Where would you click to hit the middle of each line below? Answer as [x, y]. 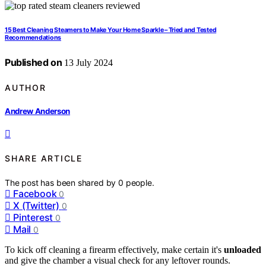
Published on [34, 63]
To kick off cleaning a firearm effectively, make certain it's [114, 249]
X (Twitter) [36, 205]
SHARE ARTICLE [44, 159]
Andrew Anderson [38, 111]
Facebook [35, 193]
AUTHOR [26, 87]
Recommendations [33, 38]
